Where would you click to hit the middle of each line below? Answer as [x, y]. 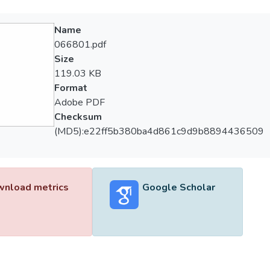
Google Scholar [178, 187]
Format [71, 88]
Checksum [78, 117]
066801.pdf [80, 45]
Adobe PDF [79, 102]
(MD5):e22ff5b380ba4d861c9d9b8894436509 [159, 131]
